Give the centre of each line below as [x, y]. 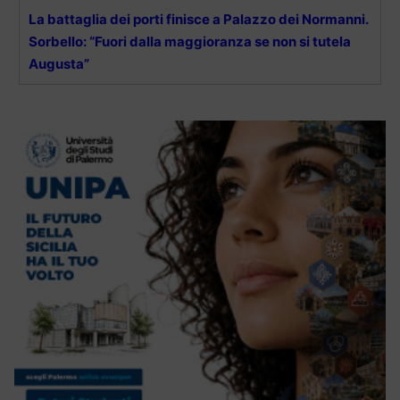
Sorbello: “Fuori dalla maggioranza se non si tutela [190, 41]
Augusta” [59, 63]
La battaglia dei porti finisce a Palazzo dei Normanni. [198, 19]
